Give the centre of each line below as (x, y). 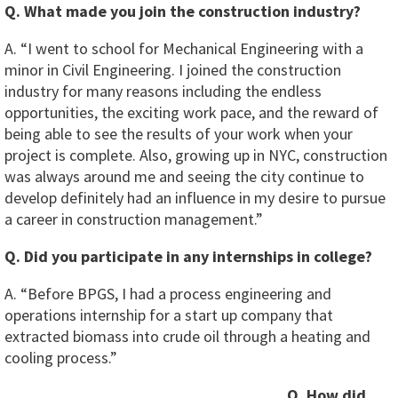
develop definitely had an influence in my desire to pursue (195, 198)
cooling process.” (61, 358)
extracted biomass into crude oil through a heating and (187, 337)
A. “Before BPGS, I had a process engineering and (168, 294)
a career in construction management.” (134, 219)
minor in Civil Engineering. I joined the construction (173, 70)
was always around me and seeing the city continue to (184, 177)
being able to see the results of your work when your (179, 134)
